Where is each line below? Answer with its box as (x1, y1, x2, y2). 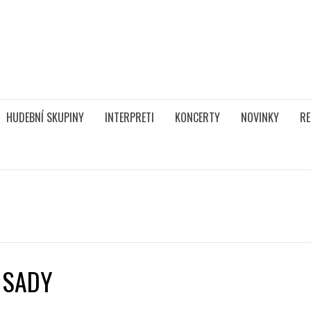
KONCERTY (175, 109, 220, 126)
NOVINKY (241, 109, 279, 126)
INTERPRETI (105, 109, 154, 126)
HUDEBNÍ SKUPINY (6, 109, 84, 126)
